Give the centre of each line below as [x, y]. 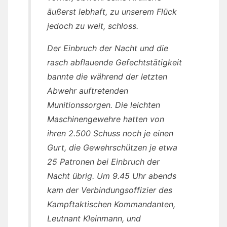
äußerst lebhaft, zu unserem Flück [112, 12]
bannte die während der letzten [107, 77]
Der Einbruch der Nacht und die [108, 48]
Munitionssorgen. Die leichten [104, 105]
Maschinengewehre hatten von [106, 119]
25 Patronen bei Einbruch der [103, 162]
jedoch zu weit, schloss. [93, 26]
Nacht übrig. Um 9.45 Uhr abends [112, 176]
